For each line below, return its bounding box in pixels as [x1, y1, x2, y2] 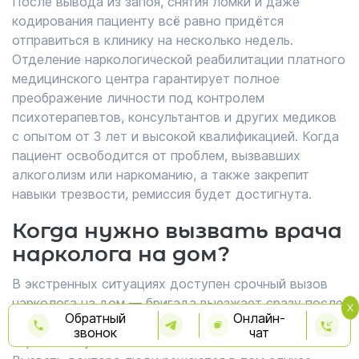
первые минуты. [12, 333, 111, 349]
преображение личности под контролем [12, 90, 264, 106]
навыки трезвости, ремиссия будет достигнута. [12, 186, 312, 202]
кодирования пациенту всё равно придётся [12, 13, 284, 29]
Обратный [64, 310, 126, 326]
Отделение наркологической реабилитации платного [12, 51, 345, 67]
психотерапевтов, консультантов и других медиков [12, 109, 337, 125]
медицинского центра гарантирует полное [12, 71, 280, 87]
